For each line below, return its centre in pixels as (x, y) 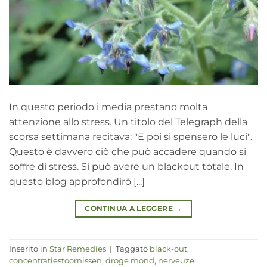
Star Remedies (78, 249)
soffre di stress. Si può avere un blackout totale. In (126, 166)
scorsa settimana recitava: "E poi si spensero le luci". (131, 136)
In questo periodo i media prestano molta (108, 107)
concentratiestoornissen (55, 261)
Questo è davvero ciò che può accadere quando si (128, 151)
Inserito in (29, 249)
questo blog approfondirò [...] (77, 181)
